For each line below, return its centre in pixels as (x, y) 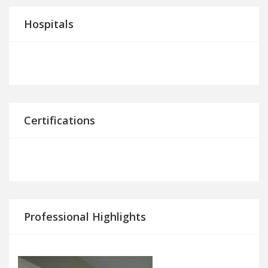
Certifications (60, 121)
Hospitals (49, 24)
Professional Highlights (85, 217)
